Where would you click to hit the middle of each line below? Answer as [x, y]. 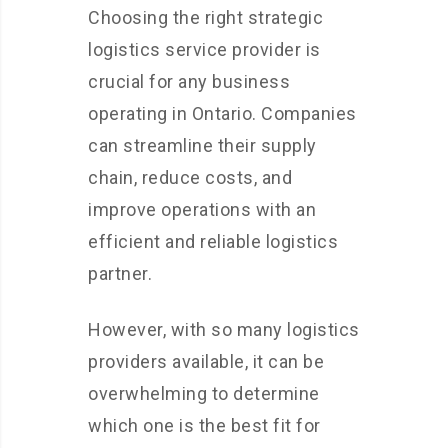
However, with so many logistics [224, 329]
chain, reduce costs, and [190, 177]
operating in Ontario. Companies [222, 113]
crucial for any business [189, 81]
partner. [120, 273]
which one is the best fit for [204, 425]
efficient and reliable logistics [213, 241]
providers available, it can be [206, 361]
